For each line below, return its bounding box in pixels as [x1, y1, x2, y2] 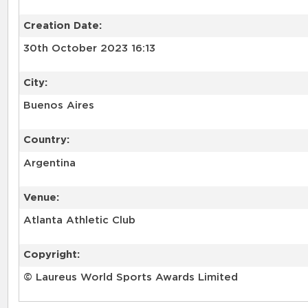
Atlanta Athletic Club [23, 215, 135, 226]
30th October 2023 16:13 [23, 43, 155, 54]
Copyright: [23, 250, 80, 261]
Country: [23, 135, 69, 146]
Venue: [23, 192, 59, 203]
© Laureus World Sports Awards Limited [23, 272, 238, 283]
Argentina [23, 157, 76, 168]
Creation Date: [23, 20, 102, 31]
